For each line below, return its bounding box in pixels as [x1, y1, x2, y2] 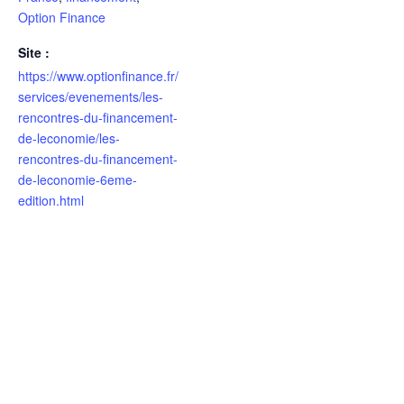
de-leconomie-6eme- [18, 170, 137, 188]
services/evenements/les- [18, 87, 163, 106]
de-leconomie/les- [18, 128, 120, 147]
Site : [18, 42, 50, 61]
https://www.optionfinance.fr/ [18, 66, 179, 85]
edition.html [18, 190, 84, 209]
